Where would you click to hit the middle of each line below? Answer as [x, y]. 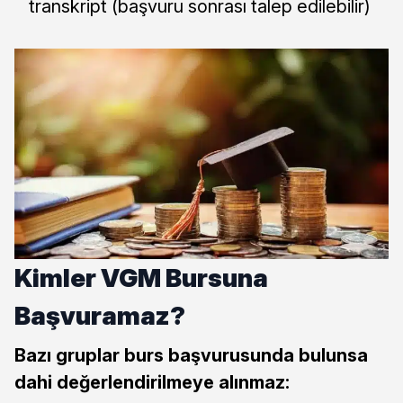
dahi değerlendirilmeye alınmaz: [152, 382]
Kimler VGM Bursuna [141, 278]
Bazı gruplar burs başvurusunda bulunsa [191, 355]
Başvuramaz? [100, 315]
